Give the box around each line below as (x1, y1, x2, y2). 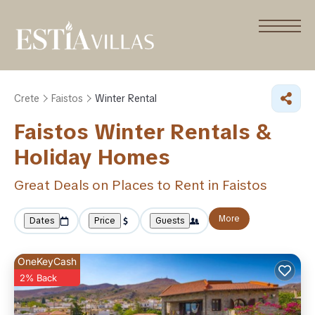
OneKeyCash (18, 255, 77, 267)
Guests (155, 215, 184, 226)
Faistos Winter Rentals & (14, 118, 272, 146)
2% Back (20, 272, 57, 283)
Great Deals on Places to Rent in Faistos (14, 176, 266, 194)
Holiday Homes (14, 143, 170, 171)
